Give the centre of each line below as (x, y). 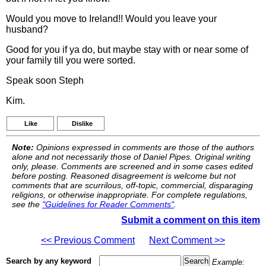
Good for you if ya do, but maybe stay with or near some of (127, 50)
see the (27, 204)
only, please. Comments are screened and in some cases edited (132, 166)
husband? (27, 29)
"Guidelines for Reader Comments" (108, 204)
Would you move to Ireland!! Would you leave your (111, 19)
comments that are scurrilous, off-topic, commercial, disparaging (132, 185)
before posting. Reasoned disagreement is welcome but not (124, 176)
